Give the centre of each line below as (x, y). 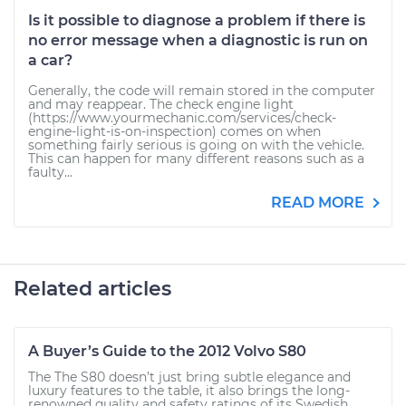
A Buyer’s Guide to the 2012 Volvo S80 (167, 351)
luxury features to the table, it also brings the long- (189, 391)
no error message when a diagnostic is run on (198, 40)
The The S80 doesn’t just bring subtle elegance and (189, 377)
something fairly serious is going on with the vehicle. (196, 145)
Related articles (92, 289)
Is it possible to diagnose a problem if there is (197, 20)
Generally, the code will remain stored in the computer (202, 91)
